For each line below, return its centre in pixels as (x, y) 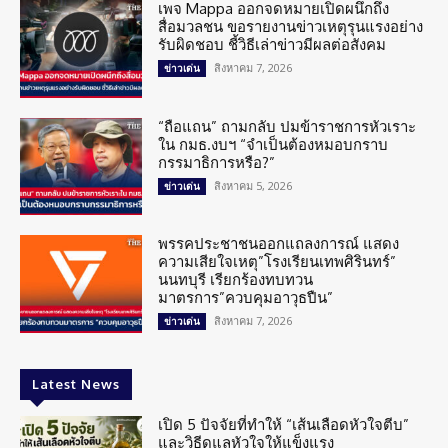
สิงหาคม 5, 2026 (253, 185)
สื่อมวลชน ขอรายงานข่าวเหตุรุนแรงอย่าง (291, 26)
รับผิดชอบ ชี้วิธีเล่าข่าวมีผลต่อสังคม (272, 44)
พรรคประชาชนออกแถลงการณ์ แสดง (279, 244)
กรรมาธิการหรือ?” (217, 162)
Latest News (76, 384)
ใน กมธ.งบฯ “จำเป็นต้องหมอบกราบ (273, 144)
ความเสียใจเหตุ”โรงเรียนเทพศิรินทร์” (277, 262)
